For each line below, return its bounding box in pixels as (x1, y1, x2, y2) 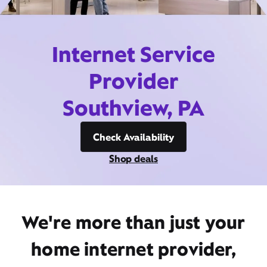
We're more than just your (21, 210, 246, 234)
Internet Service (52, 40, 215, 69)
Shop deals (109, 152, 158, 165)
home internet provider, (31, 237, 236, 261)
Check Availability (93, 131, 174, 144)
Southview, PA (63, 94, 204, 122)
